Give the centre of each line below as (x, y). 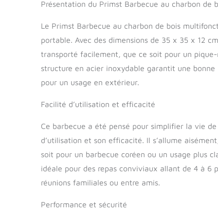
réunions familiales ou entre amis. (100, 182)
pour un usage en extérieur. (90, 82)
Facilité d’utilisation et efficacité (98, 104)
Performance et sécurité (84, 204)
